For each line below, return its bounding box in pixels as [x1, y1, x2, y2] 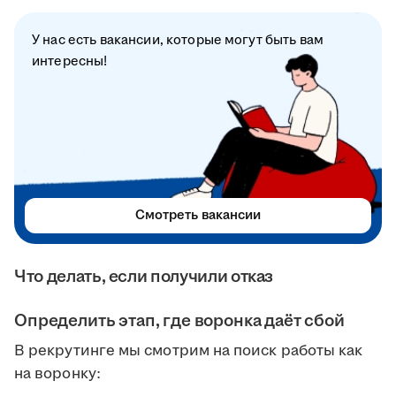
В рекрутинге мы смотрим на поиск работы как [14, 340, 363, 362]
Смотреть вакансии [134, 206, 262, 225]
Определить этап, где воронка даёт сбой [14, 308, 345, 334]
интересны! [32, 52, 108, 72]
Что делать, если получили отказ [14, 264, 274, 290]
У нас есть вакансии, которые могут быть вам [32, 31, 324, 50]
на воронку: [14, 363, 101, 385]
